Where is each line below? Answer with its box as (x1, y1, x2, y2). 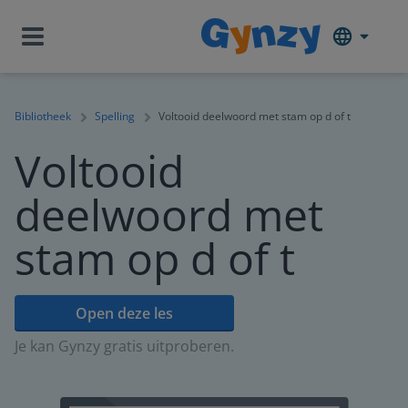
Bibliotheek (15, 108, 71, 124)
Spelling (95, 108, 135, 124)
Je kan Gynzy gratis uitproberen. (15, 336, 234, 356)
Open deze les (76, 303, 173, 323)
